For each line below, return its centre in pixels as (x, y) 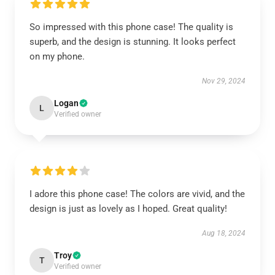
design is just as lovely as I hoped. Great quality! (128, 209)
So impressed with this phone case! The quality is (131, 27)
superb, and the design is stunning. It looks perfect (133, 42)
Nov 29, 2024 (224, 81)
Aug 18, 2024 (224, 233)
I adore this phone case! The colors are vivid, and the (137, 194)
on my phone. (57, 56)
